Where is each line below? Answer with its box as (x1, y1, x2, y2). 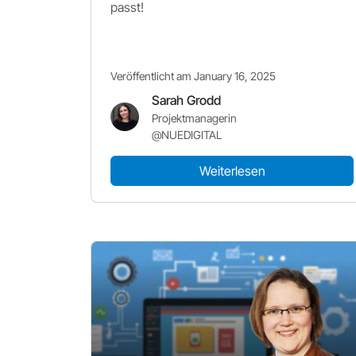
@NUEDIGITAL (152, 128, 222, 141)
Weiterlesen (199, 163, 265, 179)
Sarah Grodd (152, 92, 221, 108)
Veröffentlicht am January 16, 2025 (110, 69, 276, 83)
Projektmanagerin (152, 111, 237, 125)
